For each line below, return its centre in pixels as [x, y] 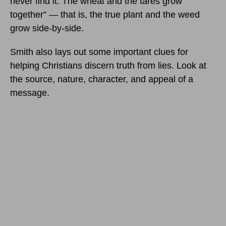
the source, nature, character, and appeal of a [102, 79]
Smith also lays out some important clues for [99, 52]
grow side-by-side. [47, 29]
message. [30, 93]
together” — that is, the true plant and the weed [105, 15]
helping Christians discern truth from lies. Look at [108, 66]
